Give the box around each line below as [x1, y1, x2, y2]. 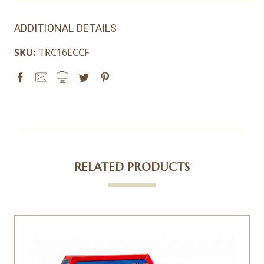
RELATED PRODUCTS [74, 159, 190, 174]
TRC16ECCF [39, 45, 89, 59]
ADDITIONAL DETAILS [14, 21, 117, 34]
